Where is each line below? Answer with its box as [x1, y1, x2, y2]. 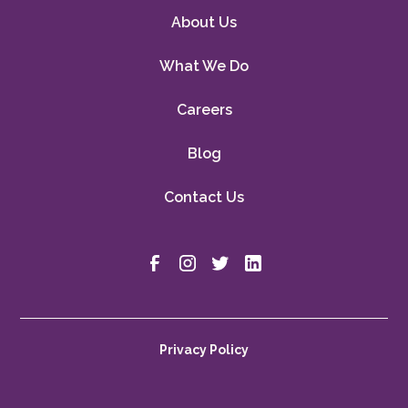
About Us [171, 14, 237, 32]
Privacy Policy [159, 342, 249, 358]
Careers [176, 101, 232, 119]
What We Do [159, 57, 249, 76]
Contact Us [164, 189, 244, 207]
